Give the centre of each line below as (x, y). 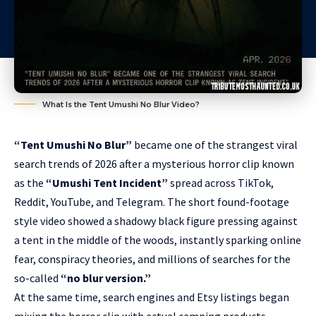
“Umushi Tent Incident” (107, 183)
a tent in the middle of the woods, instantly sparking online (158, 240)
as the (30, 183)
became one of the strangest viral (215, 145)
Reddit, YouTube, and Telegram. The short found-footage (152, 202)
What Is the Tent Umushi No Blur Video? (121, 104)
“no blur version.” (106, 278)
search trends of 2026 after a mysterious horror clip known (154, 164)
